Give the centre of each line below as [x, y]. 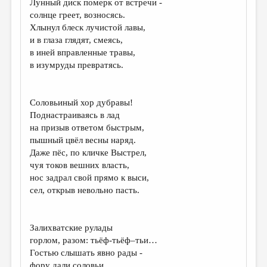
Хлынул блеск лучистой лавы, [88, 27]
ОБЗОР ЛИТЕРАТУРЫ [58, 143]
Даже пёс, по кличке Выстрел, [89, 153]
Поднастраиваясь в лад [75, 115]
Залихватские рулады [72, 228]
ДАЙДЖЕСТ [37, 18]
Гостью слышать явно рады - [86, 253]
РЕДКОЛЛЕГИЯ [45, 229]
